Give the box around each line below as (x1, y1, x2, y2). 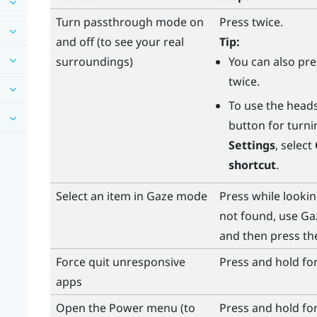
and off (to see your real (55, 33, 184, 50)
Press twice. (219, 13, 283, 30)
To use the (228, 98, 287, 114)
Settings (228, 137, 275, 154)
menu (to (143, 299, 195, 316)
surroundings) (55, 53, 133, 69)
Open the (55, 299, 109, 316)
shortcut (228, 157, 276, 173)
